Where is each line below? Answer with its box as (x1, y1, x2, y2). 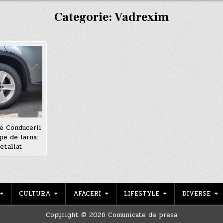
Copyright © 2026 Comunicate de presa (46, 210, 177, 220)
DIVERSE (182, 188, 211, 199)
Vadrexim (114, 9, 169, 25)
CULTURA (19, 188, 50, 199)
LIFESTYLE (124, 188, 159, 199)
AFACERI (73, 188, 101, 199)
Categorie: (54, 9, 114, 25)
